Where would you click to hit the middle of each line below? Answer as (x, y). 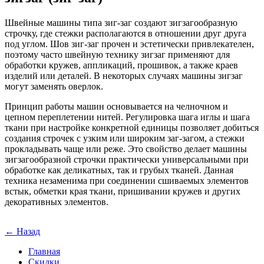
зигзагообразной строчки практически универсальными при (127, 159)
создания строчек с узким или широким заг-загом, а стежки (125, 138)
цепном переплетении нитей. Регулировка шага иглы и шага (127, 117)
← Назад (22, 231)
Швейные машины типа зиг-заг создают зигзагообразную (121, 22)
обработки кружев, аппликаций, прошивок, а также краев (121, 65)
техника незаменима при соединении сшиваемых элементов (127, 180)
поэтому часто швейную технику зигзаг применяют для (117, 54)
